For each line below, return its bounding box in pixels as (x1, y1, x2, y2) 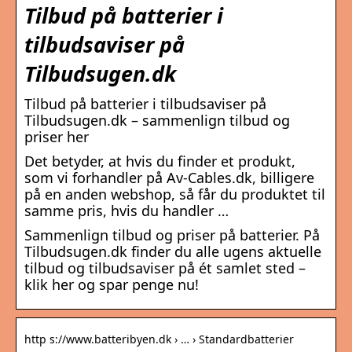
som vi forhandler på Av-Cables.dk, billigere (24, 168, 314, 188)
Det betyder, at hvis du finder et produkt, (24, 152, 295, 171)
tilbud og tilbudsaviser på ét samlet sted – (24, 258, 306, 278)
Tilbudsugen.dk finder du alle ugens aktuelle (24, 242, 321, 262)
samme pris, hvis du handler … (24, 201, 229, 221)
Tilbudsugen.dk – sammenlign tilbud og (24, 111, 290, 130)
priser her (24, 127, 89, 147)
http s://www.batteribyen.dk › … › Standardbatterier (24, 332, 294, 347)
